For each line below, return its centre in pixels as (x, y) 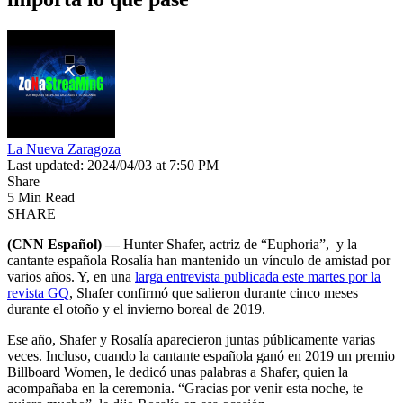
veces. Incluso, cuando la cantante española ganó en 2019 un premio (201, 355)
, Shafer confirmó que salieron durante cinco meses (214, 292)
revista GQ (38, 292)
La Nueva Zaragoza (64, 148)
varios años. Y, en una (71, 276)
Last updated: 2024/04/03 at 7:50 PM (113, 165)
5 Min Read (41, 197)
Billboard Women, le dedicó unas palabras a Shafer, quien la (178, 372)
